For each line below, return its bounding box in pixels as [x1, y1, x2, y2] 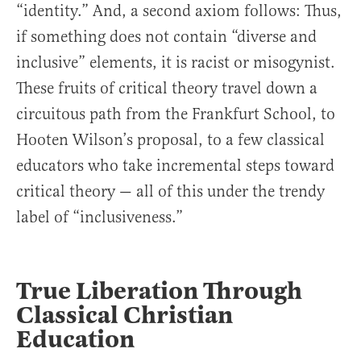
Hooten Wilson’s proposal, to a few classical [16, 130, 325, 151]
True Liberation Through [16, 276, 302, 307]
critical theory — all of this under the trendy [16, 181, 325, 202]
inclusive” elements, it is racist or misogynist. [16, 52, 335, 73]
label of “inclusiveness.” [16, 207, 183, 228]
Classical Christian [16, 300, 233, 331]
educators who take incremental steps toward [16, 156, 334, 176]
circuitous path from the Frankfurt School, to [16, 104, 335, 125]
